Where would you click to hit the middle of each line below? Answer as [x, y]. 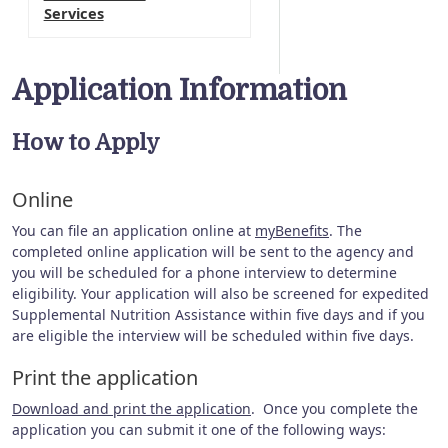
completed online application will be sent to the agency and [213, 251]
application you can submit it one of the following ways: [199, 429]
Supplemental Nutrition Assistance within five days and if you [218, 314]
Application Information [179, 91]
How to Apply [86, 142]
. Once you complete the [334, 408]
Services [73, 12]
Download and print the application [131, 408]
